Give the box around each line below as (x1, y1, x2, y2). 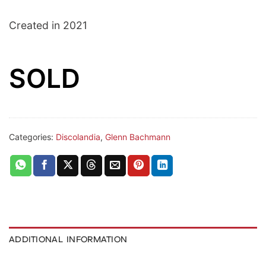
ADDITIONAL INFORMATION (9, 233, 128, 245)
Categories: (9, 131, 56, 142)
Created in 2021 (9, 18, 87, 31)
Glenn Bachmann (105, 131, 170, 142)
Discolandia (56, 131, 100, 142)
